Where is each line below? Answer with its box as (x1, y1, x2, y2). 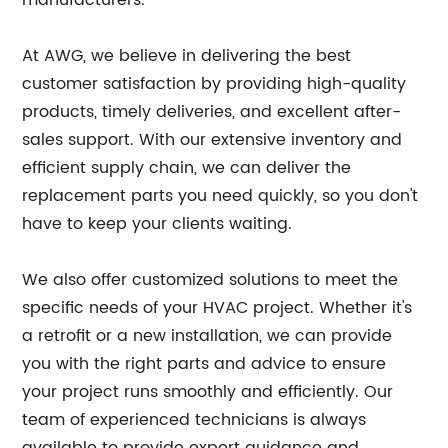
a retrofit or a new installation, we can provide (22, 323, 393, 350)
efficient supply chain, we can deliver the (22, 155, 352, 182)
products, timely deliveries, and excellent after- (22, 99, 402, 126)
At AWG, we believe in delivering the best (22, 43, 352, 70)
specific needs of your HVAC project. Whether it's (22, 295, 413, 322)
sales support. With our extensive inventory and (22, 127, 403, 154)
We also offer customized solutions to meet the (22, 267, 399, 294)
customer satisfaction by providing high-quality (22, 71, 407, 98)
